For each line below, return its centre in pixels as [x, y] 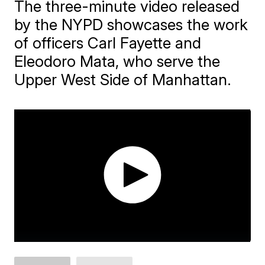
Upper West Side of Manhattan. [123, 80]
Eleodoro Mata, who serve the [117, 61]
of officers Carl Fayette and [108, 43]
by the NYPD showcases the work [131, 25]
